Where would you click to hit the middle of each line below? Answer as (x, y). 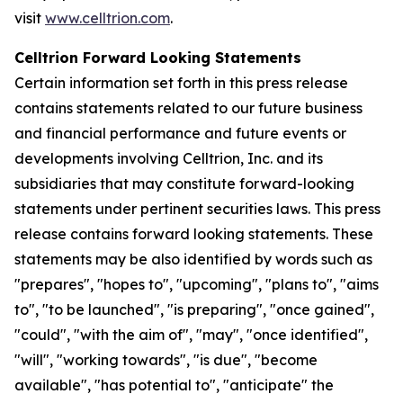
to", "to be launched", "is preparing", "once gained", (194, 309)
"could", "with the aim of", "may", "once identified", (191, 334)
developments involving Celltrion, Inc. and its (169, 158)
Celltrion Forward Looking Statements (158, 57)
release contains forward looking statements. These (194, 233)
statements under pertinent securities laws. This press (197, 208)
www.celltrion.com (107, 18)
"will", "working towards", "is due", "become (166, 359)
